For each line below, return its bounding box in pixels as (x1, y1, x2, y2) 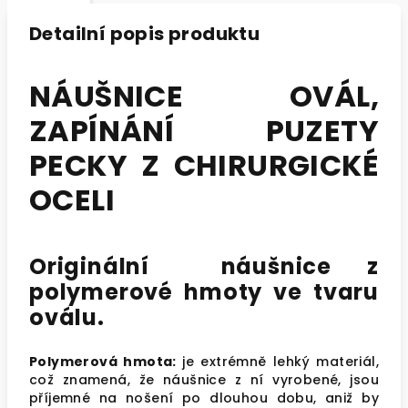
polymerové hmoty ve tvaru (29, 277, 379, 307)
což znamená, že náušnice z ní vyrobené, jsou (29, 371, 379, 389)
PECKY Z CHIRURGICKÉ (29, 145, 379, 186)
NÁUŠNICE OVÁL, (29, 76, 379, 117)
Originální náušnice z (29, 251, 379, 281)
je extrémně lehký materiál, (182, 352, 379, 371)
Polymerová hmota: (29, 352, 183, 371)
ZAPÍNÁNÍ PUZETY (29, 110, 379, 151)
